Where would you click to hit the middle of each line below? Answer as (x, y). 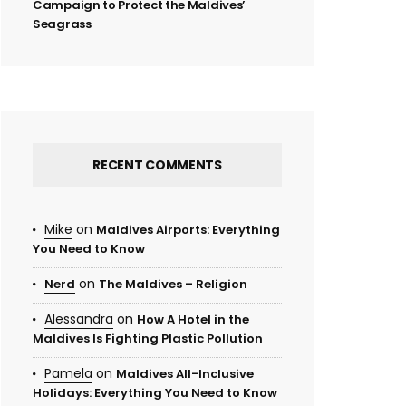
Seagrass (62, 24)
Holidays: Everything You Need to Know (155, 393)
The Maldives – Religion (173, 285)
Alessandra (79, 319)
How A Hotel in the (193, 320)
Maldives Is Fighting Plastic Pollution (148, 339)
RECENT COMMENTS (157, 165)
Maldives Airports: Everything (188, 230)
